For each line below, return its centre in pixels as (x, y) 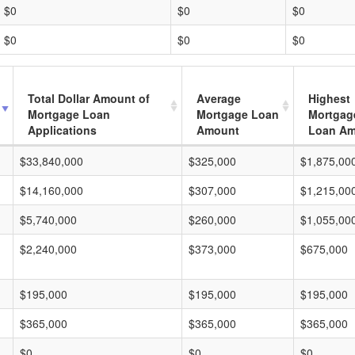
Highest (329, 98)
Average (219, 98)
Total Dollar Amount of (89, 98)
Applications (62, 130)
